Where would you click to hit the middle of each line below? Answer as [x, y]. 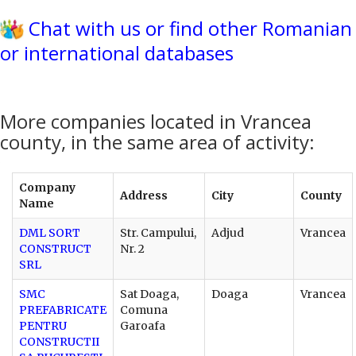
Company [47, 187]
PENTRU [43, 325]
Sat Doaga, [149, 294]
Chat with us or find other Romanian [190, 28]
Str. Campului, [158, 232]
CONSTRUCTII [59, 341]
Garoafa [143, 325]
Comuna [144, 310]
